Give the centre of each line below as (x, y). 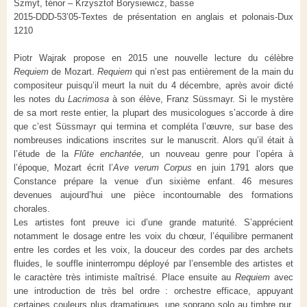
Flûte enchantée (108, 153)
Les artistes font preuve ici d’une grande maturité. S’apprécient (153, 222)
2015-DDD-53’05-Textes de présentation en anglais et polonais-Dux (153, 16)
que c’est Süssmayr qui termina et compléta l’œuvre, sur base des (153, 126)
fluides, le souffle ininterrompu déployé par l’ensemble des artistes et (153, 263)
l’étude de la (44, 153)
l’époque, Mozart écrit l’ (64, 167)
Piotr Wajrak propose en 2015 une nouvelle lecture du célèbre (153, 58)
